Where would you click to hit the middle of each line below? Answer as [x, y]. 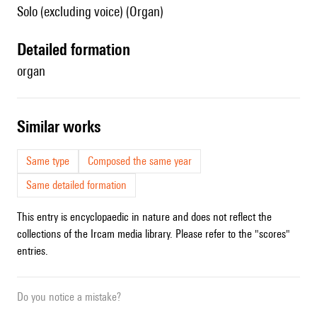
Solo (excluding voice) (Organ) [90, 12]
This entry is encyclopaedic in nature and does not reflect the [144, 217]
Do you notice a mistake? [69, 297]
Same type [48, 161]
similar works [63, 127]
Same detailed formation [76, 185]
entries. [33, 251]
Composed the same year [140, 161]
